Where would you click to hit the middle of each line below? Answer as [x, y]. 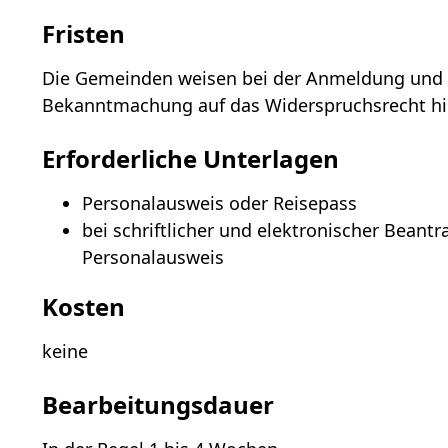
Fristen [84, 34]
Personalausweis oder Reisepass [220, 203]
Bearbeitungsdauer [158, 405]
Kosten [84, 307]
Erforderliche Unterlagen [191, 159]
